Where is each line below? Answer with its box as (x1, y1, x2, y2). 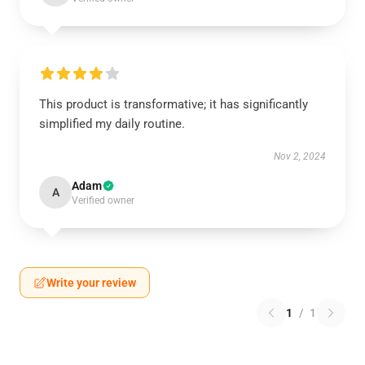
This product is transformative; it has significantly (39, 97, 308, 112)
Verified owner (72, 195, 134, 206)
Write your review (46, 276, 136, 289)
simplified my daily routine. (39, 117, 185, 131)
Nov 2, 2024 (274, 151, 326, 162)
